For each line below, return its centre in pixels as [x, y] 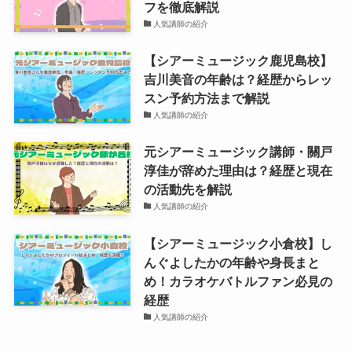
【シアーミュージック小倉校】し [238, 243]
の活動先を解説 [187, 190]
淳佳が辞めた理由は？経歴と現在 [238, 171]
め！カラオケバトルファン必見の [238, 281]
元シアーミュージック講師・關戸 [238, 152]
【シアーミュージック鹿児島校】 [238, 61]
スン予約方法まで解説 [206, 99]
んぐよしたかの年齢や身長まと [231, 262]
